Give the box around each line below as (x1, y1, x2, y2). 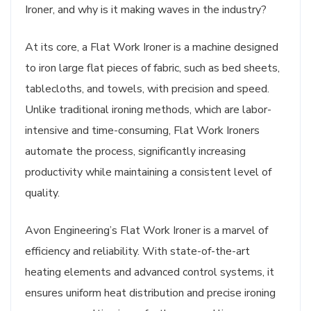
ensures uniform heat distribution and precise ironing (25, 285, 276, 301)
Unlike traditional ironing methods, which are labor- (25, 101, 271, 117)
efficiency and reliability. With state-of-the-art (25, 243, 250, 259)
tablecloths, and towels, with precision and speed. (25, 81, 269, 96)
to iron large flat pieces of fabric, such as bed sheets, (25, 60, 280, 76)
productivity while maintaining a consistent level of (25, 164, 271, 180)
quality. (25, 185, 60, 201)
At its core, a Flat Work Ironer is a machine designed (25, 39, 278, 55)
